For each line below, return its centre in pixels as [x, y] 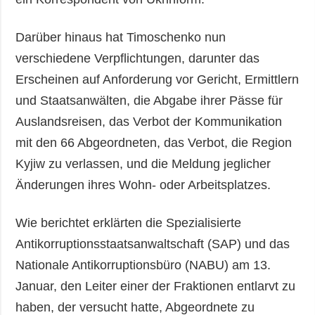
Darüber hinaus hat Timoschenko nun [121, 38]
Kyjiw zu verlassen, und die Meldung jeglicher [143, 164]
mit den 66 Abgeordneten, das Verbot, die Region [154, 143]
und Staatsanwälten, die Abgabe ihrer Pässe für [149, 101]
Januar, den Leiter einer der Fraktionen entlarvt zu [156, 287]
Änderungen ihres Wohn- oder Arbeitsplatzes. [143, 185]
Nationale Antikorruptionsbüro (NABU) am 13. [143, 265]
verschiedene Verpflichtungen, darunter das [138, 59]
